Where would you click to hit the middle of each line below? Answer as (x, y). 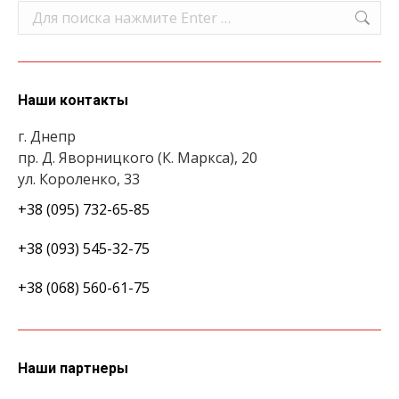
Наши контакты (73, 101)
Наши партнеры (73, 369)
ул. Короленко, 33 (79, 179)
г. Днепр (47, 137)
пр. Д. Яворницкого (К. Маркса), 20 (138, 158)
